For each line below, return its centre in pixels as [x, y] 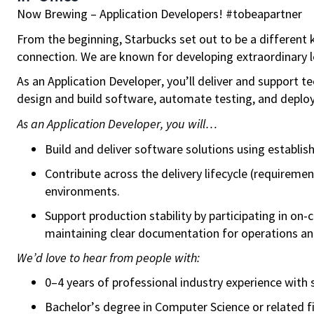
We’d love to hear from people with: [108, 257]
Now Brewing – [57, 14]
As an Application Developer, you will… [117, 123]
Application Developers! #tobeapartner [199, 14]
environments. [82, 191]
